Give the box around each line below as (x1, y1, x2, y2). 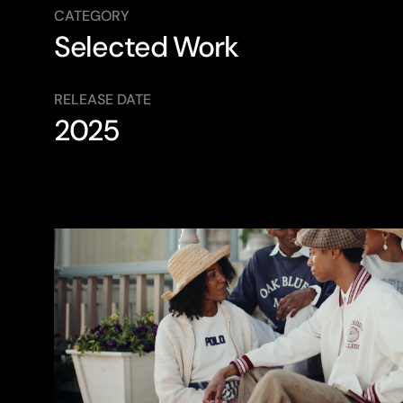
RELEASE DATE (54, 90, 151, 109)
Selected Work (54, 28, 238, 66)
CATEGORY (54, 6, 130, 25)
